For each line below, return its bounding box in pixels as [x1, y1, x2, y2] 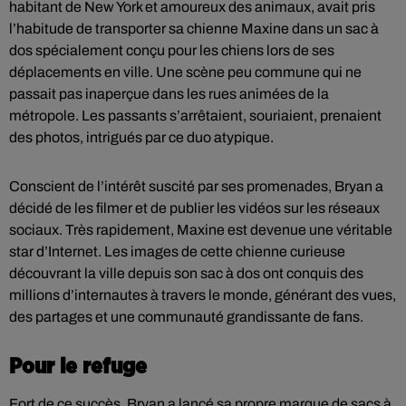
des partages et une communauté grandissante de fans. [9, 309, 363, 324]
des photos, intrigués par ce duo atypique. [9, 130, 274, 145]
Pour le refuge [9, 356, 147, 378]
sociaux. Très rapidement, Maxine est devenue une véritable [9, 222, 392, 237]
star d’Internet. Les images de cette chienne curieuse [9, 244, 345, 259]
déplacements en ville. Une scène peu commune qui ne [9, 64, 362, 80]
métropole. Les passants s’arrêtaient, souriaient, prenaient [9, 108, 382, 123]
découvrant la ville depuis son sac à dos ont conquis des [9, 266, 363, 281]
